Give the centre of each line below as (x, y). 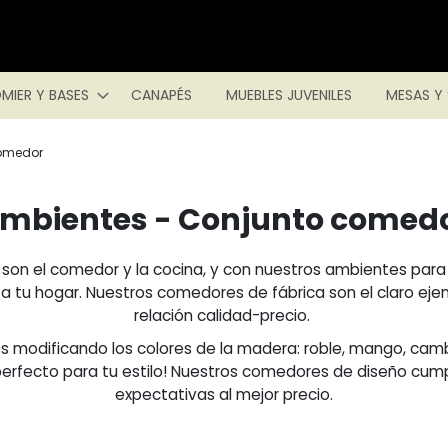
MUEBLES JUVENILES (289, 95)
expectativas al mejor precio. (224, 394)
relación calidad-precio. (224, 315)
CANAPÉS (161, 95)
